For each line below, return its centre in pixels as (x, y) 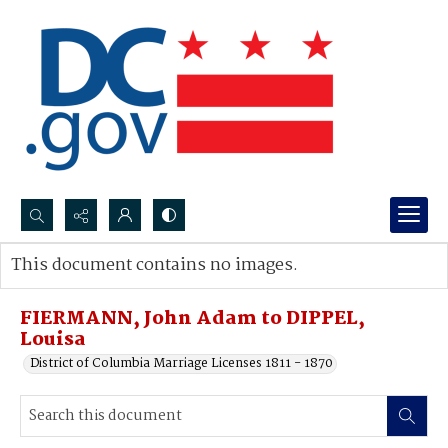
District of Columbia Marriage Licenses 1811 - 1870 (181, 363)
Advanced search (82, 285)
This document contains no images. (154, 265)
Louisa (53, 340)
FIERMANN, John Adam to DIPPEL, (192, 319)
